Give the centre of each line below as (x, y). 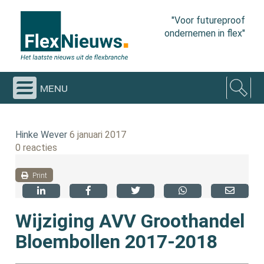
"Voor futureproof (208, 20)
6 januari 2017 (98, 135)
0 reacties (37, 148)
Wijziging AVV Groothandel (130, 221)
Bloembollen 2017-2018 (117, 241)
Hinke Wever (42, 135)
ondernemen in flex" (204, 33)
